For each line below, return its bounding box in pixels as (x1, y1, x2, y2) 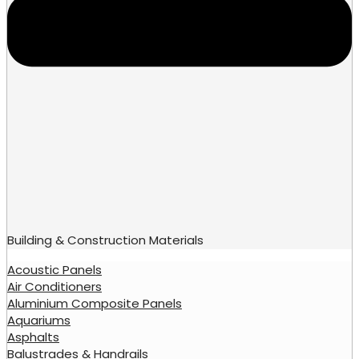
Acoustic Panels (7, 260, 102, 278)
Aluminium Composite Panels (7, 294, 182, 312)
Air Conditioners (7, 277, 102, 295)
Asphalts (7, 328, 59, 345)
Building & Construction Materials (7, 231, 204, 248)
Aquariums (7, 311, 71, 329)
